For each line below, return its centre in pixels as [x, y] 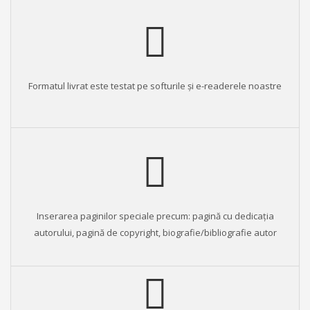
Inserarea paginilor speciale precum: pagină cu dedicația [155, 216]
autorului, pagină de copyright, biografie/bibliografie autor [155, 233]
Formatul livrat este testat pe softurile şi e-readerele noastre [155, 86]
